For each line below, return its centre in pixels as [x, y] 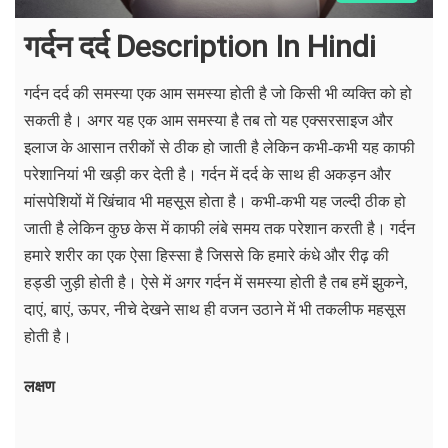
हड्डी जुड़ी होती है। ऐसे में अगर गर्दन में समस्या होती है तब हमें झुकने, [216, 283]
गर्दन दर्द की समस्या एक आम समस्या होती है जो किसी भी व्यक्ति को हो [218, 94]
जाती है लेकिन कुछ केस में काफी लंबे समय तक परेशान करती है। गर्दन [219, 229]
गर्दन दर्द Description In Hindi [200, 47]
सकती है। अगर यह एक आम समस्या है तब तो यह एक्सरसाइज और [208, 121]
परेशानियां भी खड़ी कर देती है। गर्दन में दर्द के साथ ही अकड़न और [207, 175]
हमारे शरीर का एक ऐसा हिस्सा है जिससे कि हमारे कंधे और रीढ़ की [206, 256]
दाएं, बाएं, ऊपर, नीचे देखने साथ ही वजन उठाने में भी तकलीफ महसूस [215, 310]
